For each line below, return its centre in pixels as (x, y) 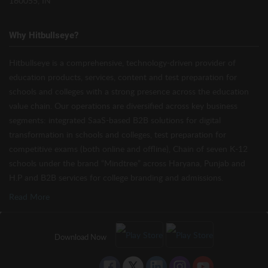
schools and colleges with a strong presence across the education (129, 92)
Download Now (80, 237)
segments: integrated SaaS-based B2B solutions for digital (115, 120)
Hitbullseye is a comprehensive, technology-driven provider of (122, 63)
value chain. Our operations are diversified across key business (123, 106)
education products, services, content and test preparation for (123, 77)
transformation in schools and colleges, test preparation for (118, 135)
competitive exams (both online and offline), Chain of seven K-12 (128, 149)
